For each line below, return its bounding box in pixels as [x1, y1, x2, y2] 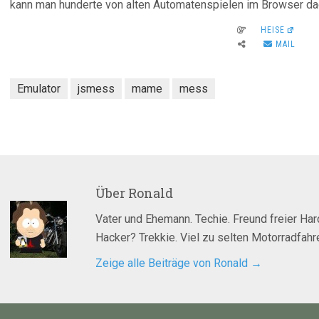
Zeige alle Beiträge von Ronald [95, 256, 251, 270]
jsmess [78, 82, 115, 95]
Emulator [17, 82, 61, 95]
